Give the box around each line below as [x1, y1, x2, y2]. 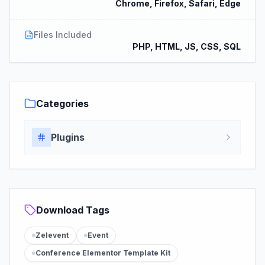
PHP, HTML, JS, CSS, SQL [132, 41, 241, 51]
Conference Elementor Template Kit [35, 248, 170, 257]
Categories [36, 97, 89, 109]
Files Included [34, 29, 92, 40]
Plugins [51, 131, 85, 143]
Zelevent [35, 230, 69, 240]
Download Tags [36, 203, 109, 216]
